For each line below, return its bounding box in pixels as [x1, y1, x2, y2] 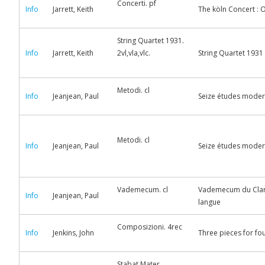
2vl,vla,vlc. [117, 48, 150, 58]
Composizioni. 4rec [117, 222, 182, 232]
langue [198, 197, 221, 207]
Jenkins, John [53, 228, 94, 238]
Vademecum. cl [117, 185, 168, 195]
